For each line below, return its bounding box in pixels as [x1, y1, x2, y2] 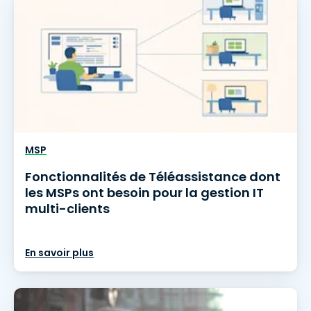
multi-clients [25, 200, 110, 217]
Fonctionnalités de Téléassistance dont [25, 168, 280, 185]
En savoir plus [25, 246, 94, 260]
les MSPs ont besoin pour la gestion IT [25, 184, 264, 201]
